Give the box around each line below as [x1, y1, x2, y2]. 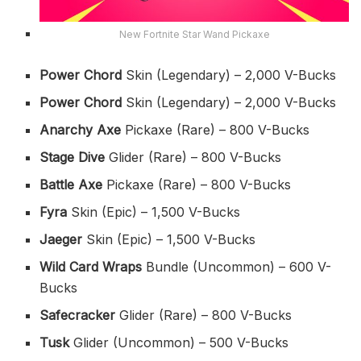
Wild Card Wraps [39, 259, 143, 276]
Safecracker [39, 307, 120, 324]
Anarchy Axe [39, 122, 126, 139]
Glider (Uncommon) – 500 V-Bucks [73, 334, 289, 351]
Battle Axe [39, 176, 107, 193]
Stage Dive [39, 149, 110, 166]
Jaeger [39, 231, 87, 248]
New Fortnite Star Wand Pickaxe [118, 28, 270, 41]
